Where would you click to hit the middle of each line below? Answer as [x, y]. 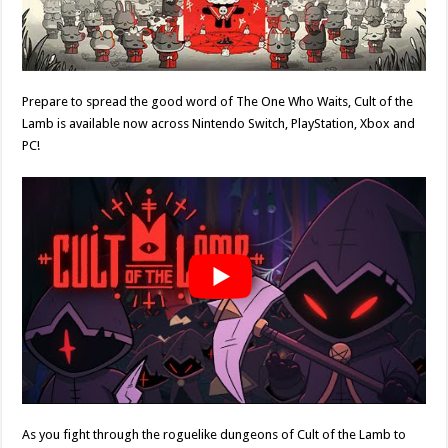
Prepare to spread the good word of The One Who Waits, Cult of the [218, 101]
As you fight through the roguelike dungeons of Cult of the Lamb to [214, 434]
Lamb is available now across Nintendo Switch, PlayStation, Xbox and [219, 123]
